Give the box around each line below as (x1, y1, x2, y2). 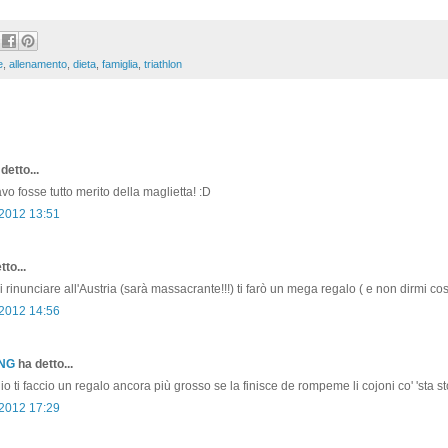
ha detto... (15, 356, 73, 371)
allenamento (9, 57, 67, 70)
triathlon (144, 57, 182, 70)
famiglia (102, 57, 138, 70)
